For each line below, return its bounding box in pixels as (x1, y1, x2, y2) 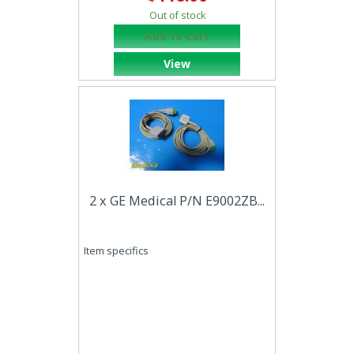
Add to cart (145, 28, 209, 43)
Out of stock (149, 9, 205, 22)
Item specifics (84, 243, 149, 258)
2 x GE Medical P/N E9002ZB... (89, 191, 265, 209)
